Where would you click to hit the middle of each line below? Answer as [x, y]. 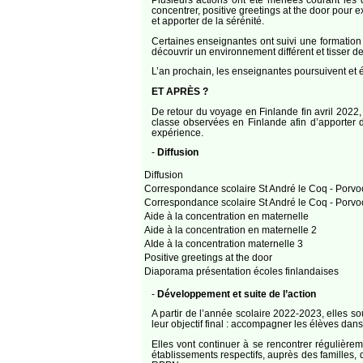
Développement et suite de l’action [236, 293]
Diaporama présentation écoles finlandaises [241, 271]
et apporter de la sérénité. [207, 21]
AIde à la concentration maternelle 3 [223, 244]
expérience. [177, 132]
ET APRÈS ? [179, 92]
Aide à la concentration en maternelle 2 [230, 230]
